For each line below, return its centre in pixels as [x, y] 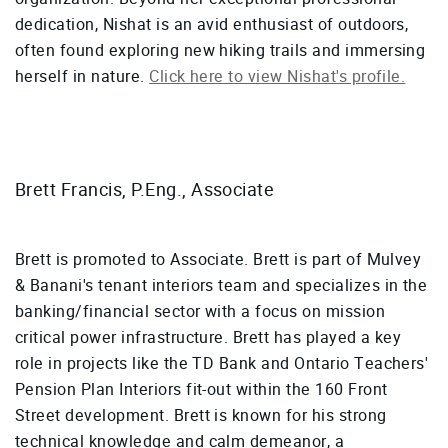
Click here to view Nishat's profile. [277, 77]
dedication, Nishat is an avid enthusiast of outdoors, [212, 25]
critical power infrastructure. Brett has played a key [208, 338]
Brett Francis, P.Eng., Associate [145, 190]
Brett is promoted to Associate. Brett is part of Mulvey [218, 260]
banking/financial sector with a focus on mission [200, 312]
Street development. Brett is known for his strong [201, 416]
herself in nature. [82, 77]
